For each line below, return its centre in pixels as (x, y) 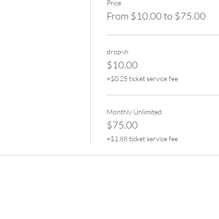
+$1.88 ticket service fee (142, 139)
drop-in (117, 52)
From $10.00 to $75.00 (156, 16)
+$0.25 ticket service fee (142, 78)
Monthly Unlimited (134, 112)
